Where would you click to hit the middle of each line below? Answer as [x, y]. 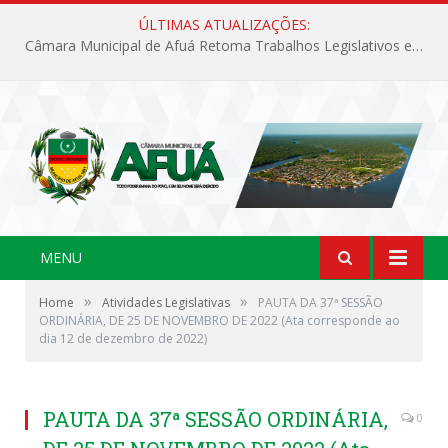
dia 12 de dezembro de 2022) [123, 338]
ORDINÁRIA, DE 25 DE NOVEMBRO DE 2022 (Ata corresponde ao [219, 320]
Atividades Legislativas [166, 302]
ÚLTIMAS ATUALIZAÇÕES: [224, 24]
